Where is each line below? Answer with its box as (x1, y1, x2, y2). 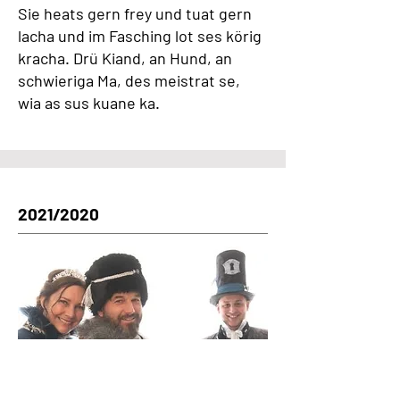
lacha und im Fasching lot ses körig (18, 26, 262, 46)
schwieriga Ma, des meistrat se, (18, 71, 240, 90)
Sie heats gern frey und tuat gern (18, 4, 252, 23)
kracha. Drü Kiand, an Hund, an (18, 48, 232, 68)
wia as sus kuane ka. (18, 93, 160, 112)
